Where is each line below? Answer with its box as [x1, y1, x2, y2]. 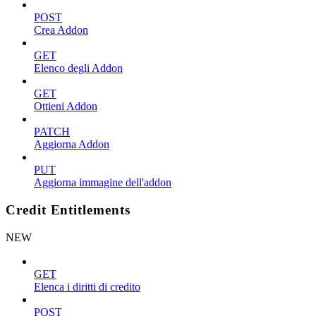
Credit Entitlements [6, 202, 130, 217]
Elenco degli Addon [34, 62, 123, 75]
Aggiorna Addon [34, 138, 109, 151]
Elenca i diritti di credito [34, 280, 140, 293]
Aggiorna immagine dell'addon [34, 176, 171, 189]
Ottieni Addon [34, 100, 97, 113]
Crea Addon [34, 24, 88, 37]
